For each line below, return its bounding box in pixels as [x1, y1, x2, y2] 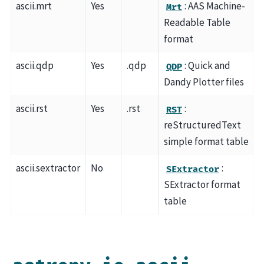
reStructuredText [163, 118, 241, 132]
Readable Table [163, 16, 230, 29]
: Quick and [184, 59, 230, 72]
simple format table [163, 135, 249, 148]
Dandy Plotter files [163, 75, 244, 89]
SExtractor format [163, 178, 240, 192]
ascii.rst [15, 102, 48, 115]
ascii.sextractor [15, 161, 80, 175]
